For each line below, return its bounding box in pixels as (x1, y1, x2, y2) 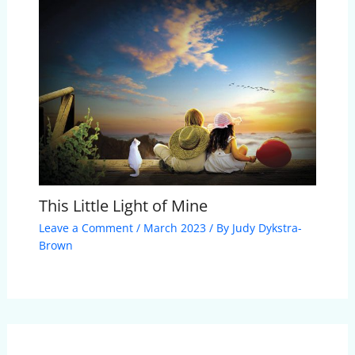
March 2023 (143, 220, 206, 236)
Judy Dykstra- (231, 220, 302, 236)
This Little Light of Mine (38, 195, 208, 217)
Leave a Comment (38, 220, 133, 236)
